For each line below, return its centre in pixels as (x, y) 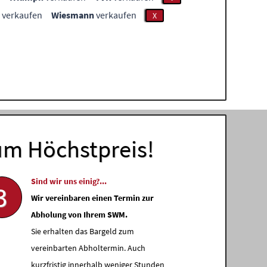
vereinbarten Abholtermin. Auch (89, 248)
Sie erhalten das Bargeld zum (83, 231)
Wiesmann (73, 15)
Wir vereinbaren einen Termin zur (93, 198)
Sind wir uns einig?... (69, 181)
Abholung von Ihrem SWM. (80, 215)
